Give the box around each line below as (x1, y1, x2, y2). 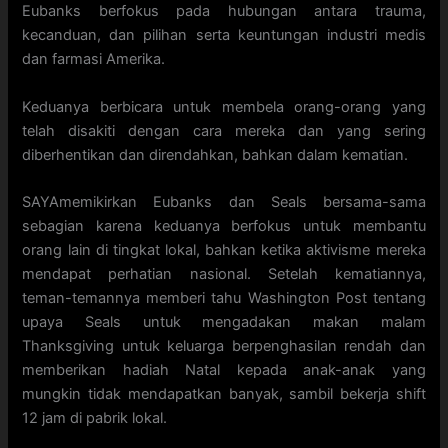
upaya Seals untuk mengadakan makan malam (22, 313, 426, 332)
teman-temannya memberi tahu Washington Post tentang (22, 289, 426, 308)
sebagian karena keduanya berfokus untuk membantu (22, 217, 426, 236)
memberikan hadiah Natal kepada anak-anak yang (22, 361, 426, 380)
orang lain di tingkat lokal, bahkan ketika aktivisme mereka (22, 241, 426, 260)
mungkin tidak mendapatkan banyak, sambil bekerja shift (22, 385, 426, 404)
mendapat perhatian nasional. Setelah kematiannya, (22, 265, 426, 284)
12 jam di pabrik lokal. (22, 409, 168, 428)
